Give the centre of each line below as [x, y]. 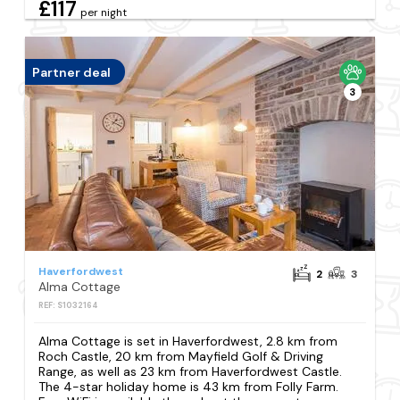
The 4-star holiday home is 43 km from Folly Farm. [189, 387]
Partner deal [72, 72]
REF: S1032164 [69, 306]
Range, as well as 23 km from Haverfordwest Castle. [191, 372]
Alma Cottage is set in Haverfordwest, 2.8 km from [188, 342]
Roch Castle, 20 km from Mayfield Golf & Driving [181, 357]
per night [104, 13]
